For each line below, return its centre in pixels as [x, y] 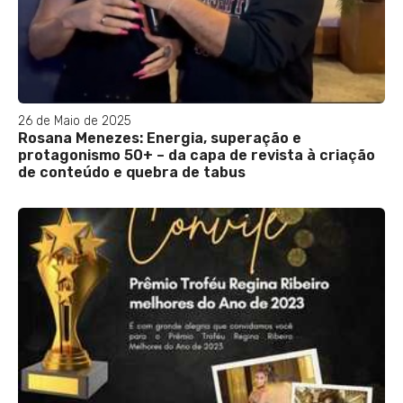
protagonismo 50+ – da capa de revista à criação [197, 155]
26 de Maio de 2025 [75, 121]
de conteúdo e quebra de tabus [132, 172]
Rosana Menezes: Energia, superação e [160, 138]
